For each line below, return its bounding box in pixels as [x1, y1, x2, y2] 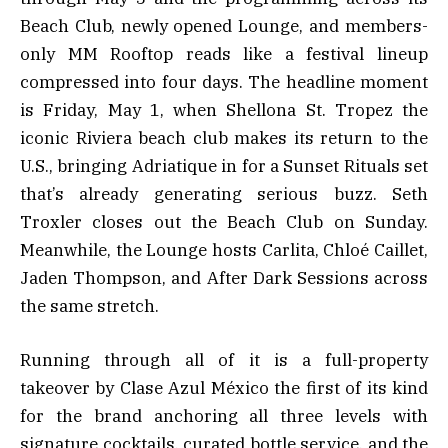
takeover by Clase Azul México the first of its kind [20, 377, 428, 400]
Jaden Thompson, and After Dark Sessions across [20, 266, 428, 289]
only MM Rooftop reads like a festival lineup [20, 42, 428, 65]
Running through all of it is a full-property [20, 349, 428, 372]
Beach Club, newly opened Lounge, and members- [20, 14, 428, 37]
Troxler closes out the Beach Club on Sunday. [20, 210, 428, 233]
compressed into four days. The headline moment [20, 70, 428, 93]
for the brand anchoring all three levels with [20, 405, 428, 428]
